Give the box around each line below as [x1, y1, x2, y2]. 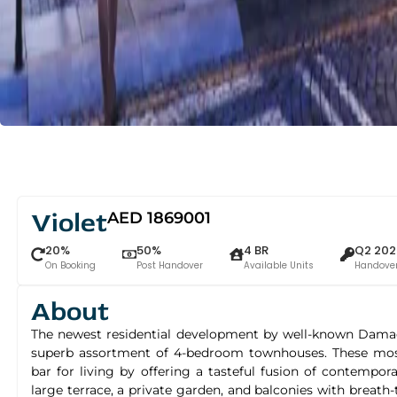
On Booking [45, 259, 96, 273]
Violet [31, 206, 107, 240]
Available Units [244, 259, 314, 273]
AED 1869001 [107, 208, 211, 229]
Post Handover [136, 259, 203, 273]
